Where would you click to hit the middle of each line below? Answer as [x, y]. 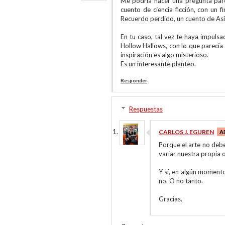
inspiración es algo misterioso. [164, 55]
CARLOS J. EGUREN [186, 132]
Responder [134, 80]
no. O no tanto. [181, 181]
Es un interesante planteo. [158, 64]
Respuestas [146, 109]
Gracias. [171, 199]
